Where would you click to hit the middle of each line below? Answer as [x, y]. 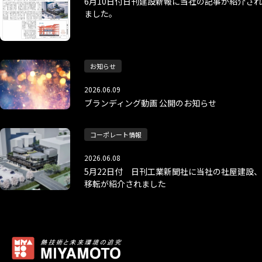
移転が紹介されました [125, 184]
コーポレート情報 [116, 135]
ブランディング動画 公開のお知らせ [150, 103]
